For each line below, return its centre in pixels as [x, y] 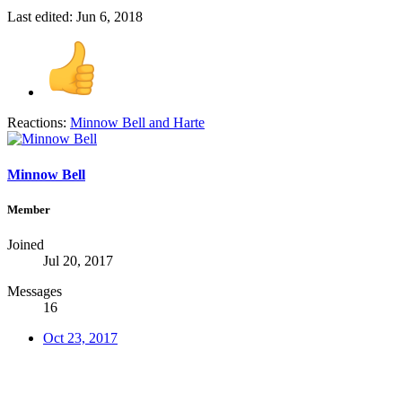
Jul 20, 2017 [78, 261]
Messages [35, 292]
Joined [26, 245]
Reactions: [37, 123]
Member [29, 209]
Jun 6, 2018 [109, 17]
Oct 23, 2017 [80, 338]
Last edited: [42, 17]
